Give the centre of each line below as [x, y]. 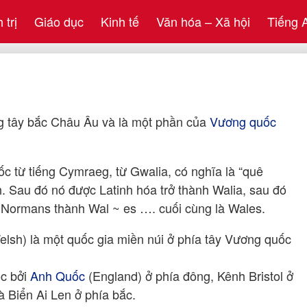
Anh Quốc [58, 275]
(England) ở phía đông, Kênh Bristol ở [189, 275]
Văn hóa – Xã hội [203, 21]
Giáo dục [59, 21]
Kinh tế [120, 21]
